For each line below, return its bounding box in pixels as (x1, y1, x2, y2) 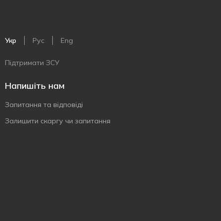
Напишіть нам (5, 80, 65, 91)
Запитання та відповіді (5, 100, 83, 109)
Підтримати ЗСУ (5, 58, 59, 67)
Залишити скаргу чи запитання (5, 116, 110, 125)
